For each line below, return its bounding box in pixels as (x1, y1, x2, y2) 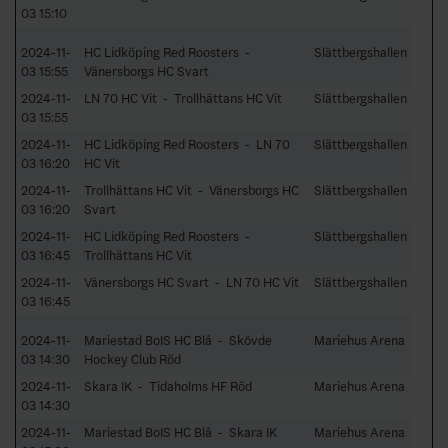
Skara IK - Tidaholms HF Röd (84, 378, 252, 394)
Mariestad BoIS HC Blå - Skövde (84, 332, 272, 348)
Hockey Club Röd (84, 351, 181, 367)
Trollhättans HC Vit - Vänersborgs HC (84, 182, 299, 198)
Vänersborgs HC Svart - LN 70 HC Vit (84, 274, 299, 290)
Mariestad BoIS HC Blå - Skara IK (84, 424, 277, 440)
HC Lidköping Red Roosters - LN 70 (84, 136, 290, 152)
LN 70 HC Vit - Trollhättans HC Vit (84, 90, 282, 106)
